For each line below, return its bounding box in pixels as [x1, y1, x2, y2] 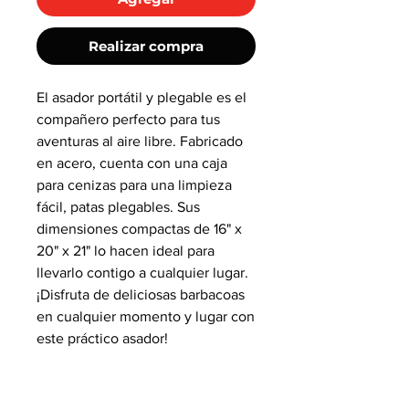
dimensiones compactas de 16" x [37, 221, 242, 237]
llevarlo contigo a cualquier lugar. [37, 265, 248, 281]
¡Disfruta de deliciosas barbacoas [37, 287, 245, 303]
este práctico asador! [37, 330, 168, 347]
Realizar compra [89, 37, 204, 56]
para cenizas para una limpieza [37, 177, 232, 194]
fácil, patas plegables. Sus [37, 199, 200, 215]
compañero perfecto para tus [37, 111, 220, 128]
